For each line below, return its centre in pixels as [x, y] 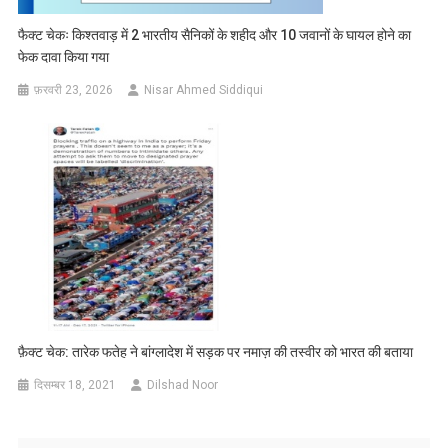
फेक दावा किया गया [64, 56]
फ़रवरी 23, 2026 [74, 89]
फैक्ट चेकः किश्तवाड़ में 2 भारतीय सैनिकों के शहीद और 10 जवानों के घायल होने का [215, 34]
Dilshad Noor [183, 384]
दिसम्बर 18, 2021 [75, 384]
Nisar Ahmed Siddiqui [204, 89]
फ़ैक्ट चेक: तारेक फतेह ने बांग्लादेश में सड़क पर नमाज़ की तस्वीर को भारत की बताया [216, 351]
